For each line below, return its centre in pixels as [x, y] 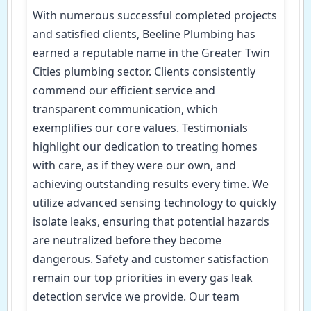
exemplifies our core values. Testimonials [140, 128]
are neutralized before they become [127, 241]
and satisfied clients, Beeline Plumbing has [144, 34]
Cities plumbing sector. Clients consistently [144, 72]
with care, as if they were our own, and [134, 166]
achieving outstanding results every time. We [151, 184]
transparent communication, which [125, 109]
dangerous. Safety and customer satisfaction [151, 259]
